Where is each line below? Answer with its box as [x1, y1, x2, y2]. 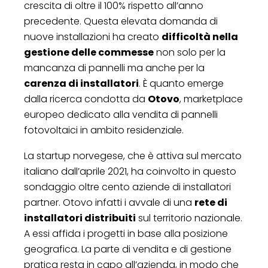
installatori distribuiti [24, 211, 136, 225]
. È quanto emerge [139, 76, 224, 90]
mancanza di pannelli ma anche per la [24, 60, 205, 75]
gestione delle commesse [24, 45, 154, 59]
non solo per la [154, 45, 226, 59]
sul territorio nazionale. [136, 211, 242, 225]
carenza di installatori [24, 76, 139, 90]
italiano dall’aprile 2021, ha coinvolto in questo [24, 164, 236, 178]
